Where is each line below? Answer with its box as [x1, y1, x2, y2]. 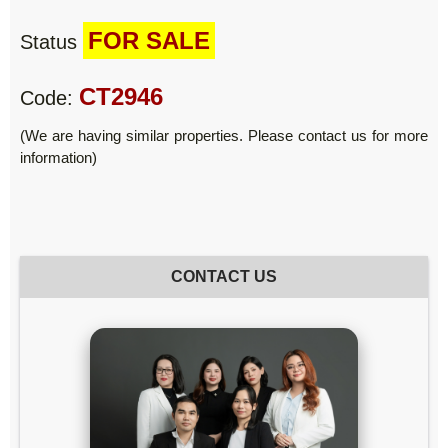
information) [20, 148, 97, 166]
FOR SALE [88, 26, 210, 54]
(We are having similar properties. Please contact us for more [20, 126, 428, 144]
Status [20, 30, 83, 53]
